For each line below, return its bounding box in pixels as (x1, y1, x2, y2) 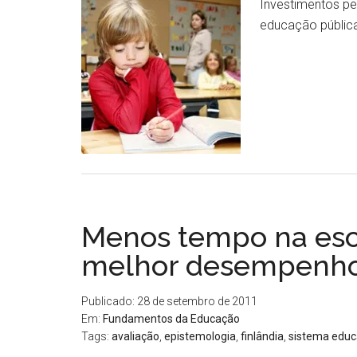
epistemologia (164, 330, 236, 343)
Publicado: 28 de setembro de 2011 (81, 295, 257, 308)
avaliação (112, 330, 159, 343)
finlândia (241, 330, 284, 343)
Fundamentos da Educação (103, 312, 240, 325)
